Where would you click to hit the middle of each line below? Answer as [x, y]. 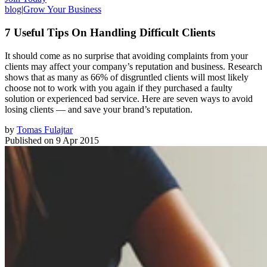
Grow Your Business [62, 10]
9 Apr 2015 [77, 140]
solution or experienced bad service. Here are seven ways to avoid [129, 98]
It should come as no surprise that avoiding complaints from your [126, 55]
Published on [29, 140]
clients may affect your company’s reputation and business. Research [133, 66]
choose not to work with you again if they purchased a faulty [119, 88]
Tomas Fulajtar [45, 129]
